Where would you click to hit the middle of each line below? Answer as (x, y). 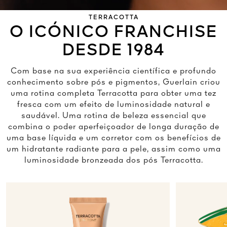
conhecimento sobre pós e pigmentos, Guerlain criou (113, 83)
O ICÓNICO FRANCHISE (113, 33)
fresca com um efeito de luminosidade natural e (113, 105)
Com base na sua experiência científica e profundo (113, 72)
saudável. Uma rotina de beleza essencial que (113, 116)
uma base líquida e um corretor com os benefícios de (113, 139)
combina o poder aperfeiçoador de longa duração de (113, 127)
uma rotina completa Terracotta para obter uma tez (113, 94)
